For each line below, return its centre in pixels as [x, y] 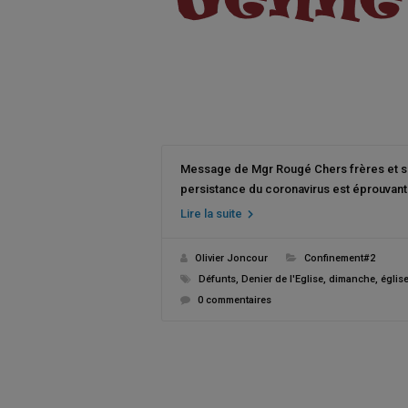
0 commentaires [235, 300]
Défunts [217, 279]
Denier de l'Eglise [282, 279]
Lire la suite [213, 214]
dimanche [352, 279]
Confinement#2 [340, 258]
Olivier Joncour [231, 258]
